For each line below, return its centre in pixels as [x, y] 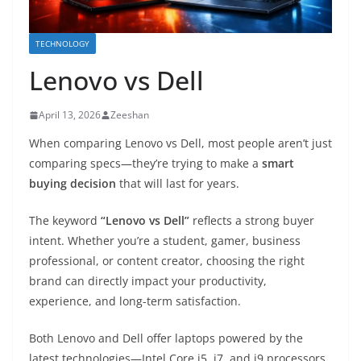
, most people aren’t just [267, 143]
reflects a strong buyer [252, 221]
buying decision [73, 184]
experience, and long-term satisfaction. [135, 301]
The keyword [65, 221]
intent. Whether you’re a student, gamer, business [165, 241]
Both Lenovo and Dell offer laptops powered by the [166, 338]
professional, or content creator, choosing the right [167, 261]
